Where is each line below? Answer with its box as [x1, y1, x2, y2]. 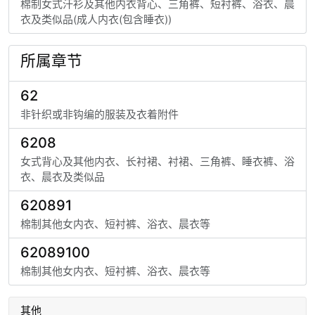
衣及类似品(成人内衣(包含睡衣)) [20, 13, 172, 26]
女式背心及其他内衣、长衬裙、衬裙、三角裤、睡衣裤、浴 [20, 155, 295, 168]
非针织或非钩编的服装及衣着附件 [20, 108, 179, 121]
